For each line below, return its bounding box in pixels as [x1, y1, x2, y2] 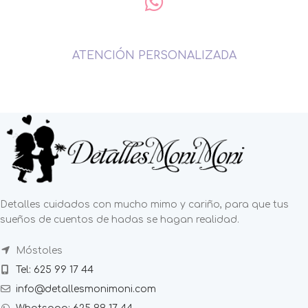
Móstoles [13, 245, 63, 256]
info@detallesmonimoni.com [16, 284, 156, 295]
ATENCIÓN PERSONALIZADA [71, 49, 236, 63]
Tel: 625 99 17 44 [16, 265, 93, 276]
